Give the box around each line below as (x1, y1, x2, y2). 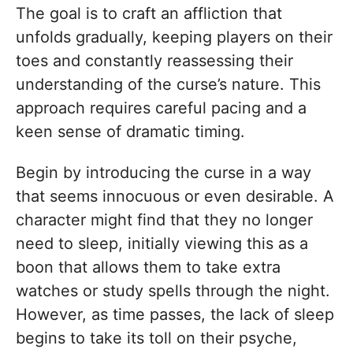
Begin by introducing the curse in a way (16, 163, 311, 183)
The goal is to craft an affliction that (16, 4, 282, 24)
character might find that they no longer (16, 210, 313, 230)
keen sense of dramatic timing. (16, 122, 245, 142)
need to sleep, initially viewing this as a (16, 234, 308, 254)
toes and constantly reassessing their (16, 51, 293, 71)
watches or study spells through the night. (16, 281, 330, 301)
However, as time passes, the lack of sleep (16, 305, 334, 325)
